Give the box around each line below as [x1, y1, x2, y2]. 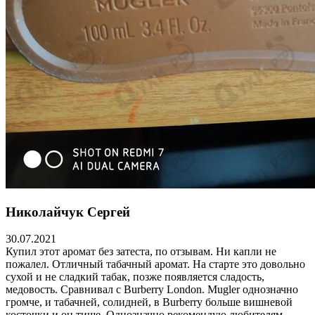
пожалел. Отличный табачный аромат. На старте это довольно [6, 258, 305, 271]
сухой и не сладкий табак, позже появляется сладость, [6, 271, 264, 283]
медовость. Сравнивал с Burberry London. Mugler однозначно [6, 283, 298, 296]
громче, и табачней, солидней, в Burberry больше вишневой [6, 296, 292, 309]
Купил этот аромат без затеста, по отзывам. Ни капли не [6, 245, 276, 258]
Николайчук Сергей [6, 204, 130, 219]
